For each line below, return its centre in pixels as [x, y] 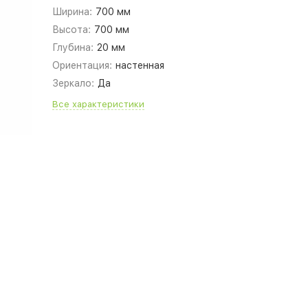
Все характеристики [98, 104]
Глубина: [73, 47]
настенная [140, 65]
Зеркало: [73, 83]
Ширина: [72, 12]
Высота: [71, 30]
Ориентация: [82, 65]
